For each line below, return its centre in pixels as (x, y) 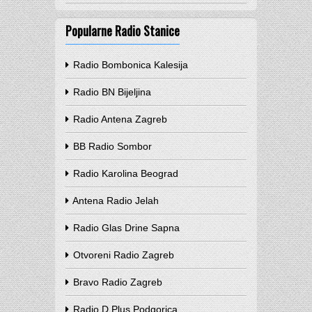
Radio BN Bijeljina (111, 92)
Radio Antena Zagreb (119, 119)
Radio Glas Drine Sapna (125, 228)
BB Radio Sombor (111, 146)
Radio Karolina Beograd (124, 173)
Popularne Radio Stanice (123, 31)
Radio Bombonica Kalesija (129, 65)
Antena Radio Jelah (115, 201)
